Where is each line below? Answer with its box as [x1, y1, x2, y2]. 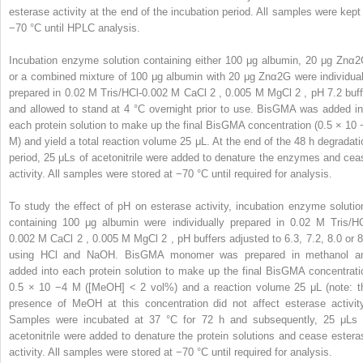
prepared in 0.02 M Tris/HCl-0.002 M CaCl [9, 86, 210, 99]
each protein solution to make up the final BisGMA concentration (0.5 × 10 [9, 118, 360, 131]
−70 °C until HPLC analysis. [9, 21, 140, 34]
